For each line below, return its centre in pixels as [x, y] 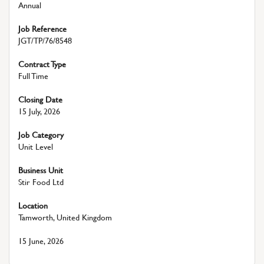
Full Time [33, 76]
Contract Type [42, 64]
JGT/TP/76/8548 [45, 40]
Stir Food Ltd [41, 182]
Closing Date [40, 99]
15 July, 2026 [39, 111]
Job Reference [42, 29]
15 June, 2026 [41, 241]
